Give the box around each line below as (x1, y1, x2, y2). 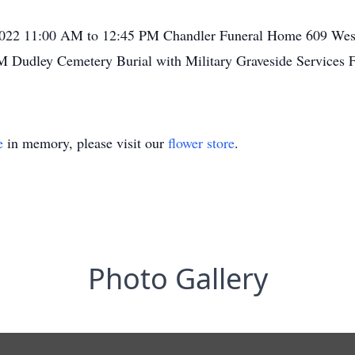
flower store (168, 133, 235, 152)
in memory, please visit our (3, 133, 168, 152)
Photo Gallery (87, 259, 268, 298)
